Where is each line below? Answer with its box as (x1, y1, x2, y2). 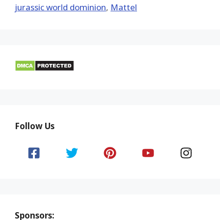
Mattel (110, 1, 137, 13)
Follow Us (15, 120, 55, 132)
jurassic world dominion (15, 1, 106, 13)
